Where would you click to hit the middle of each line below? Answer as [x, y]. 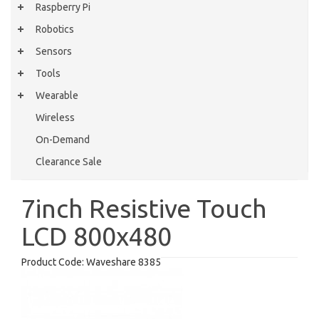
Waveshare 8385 [122, 262]
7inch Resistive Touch [144, 208]
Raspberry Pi [63, 7]
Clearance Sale [69, 162]
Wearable [57, 95]
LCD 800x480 [96, 236]
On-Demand [63, 140]
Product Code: [53, 262]
